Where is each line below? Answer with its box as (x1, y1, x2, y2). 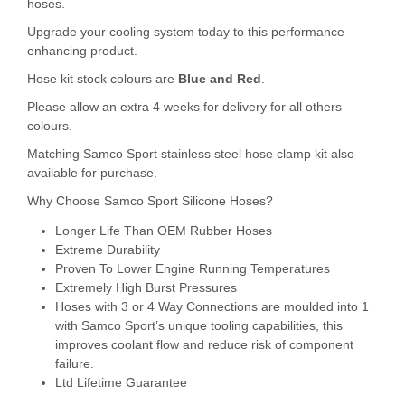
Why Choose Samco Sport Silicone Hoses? (27, 193, 273, 208)
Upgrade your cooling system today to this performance (27, 24, 344, 39)
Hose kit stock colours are (27, 71, 178, 86)
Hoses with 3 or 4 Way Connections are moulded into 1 (54, 299, 369, 315)
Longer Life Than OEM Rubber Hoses (54, 223, 272, 239)
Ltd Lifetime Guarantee (54, 375, 187, 391)
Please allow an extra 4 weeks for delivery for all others (27, 99, 342, 114)
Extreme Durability (54, 242, 160, 258)
